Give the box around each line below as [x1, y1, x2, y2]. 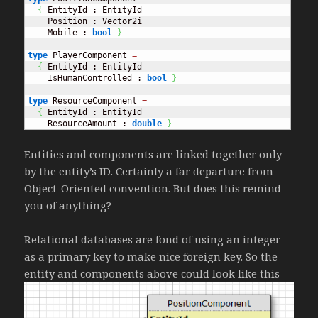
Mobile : [28, 27, 93, 38]
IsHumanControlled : [28, 72, 148, 83]
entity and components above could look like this [24, 266, 280, 281]
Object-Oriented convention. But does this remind [24, 181, 282, 196]
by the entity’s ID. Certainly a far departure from [24, 164, 274, 179]
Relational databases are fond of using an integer [24, 232, 281, 247]
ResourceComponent [48, 95, 143, 106]
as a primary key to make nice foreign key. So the [24, 249, 278, 264]
